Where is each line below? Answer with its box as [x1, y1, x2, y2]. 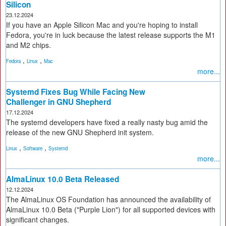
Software [23, 145, 42, 152]
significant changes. [6, 214, 69, 224]
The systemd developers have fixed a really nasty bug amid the [6, 117, 208, 127]
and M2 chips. [6, 40, 51, 50]
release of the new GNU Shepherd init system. [6, 127, 154, 137]
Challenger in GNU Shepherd [6, 96, 111, 107]
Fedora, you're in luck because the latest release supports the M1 [6, 30, 215, 40]
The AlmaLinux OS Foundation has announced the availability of [6, 194, 211, 204]
